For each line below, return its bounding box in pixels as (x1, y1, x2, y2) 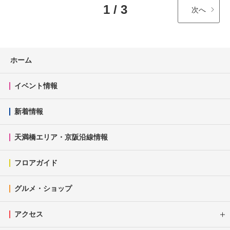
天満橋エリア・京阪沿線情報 (14, 133, 108, 141)
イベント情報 (14, 82, 57, 90)
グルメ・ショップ (14, 184, 72, 193)
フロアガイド (14, 159, 57, 167)
